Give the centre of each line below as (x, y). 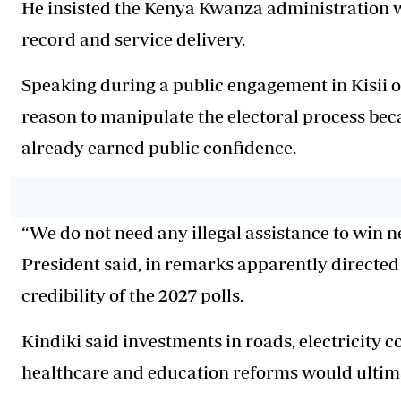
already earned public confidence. (159, 148)
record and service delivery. (133, 39)
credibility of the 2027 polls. (132, 295)
